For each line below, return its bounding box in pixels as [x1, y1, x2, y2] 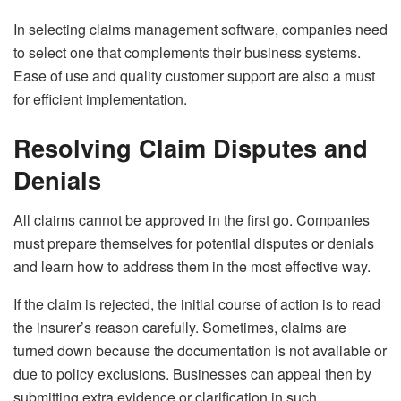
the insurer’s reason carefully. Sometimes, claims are [13, 316, 346, 337]
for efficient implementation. [13, 89, 187, 110]
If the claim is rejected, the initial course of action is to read [13, 293, 380, 314]
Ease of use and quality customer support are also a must [13, 65, 375, 87]
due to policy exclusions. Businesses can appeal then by [13, 363, 371, 384]
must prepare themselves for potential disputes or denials [13, 232, 374, 253]
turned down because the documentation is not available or [13, 339, 387, 361]
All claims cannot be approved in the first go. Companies [13, 209, 370, 230]
